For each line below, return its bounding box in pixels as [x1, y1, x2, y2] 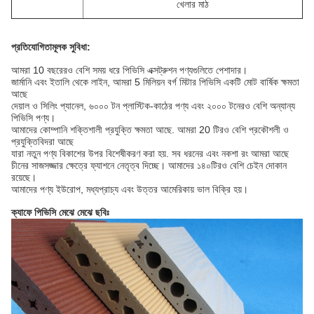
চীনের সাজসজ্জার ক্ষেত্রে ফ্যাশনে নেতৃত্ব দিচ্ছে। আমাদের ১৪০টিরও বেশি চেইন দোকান [11, 160, 287, 171]
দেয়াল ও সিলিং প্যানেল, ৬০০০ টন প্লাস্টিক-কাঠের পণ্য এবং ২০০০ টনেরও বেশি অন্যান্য [11, 100, 295, 111]
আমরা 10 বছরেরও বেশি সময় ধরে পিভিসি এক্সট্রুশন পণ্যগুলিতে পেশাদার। [11, 64, 247, 76]
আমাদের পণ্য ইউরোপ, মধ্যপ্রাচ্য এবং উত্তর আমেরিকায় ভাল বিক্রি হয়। [11, 184, 248, 195]
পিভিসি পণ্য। [11, 112, 55, 123]
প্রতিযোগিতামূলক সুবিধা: [11, 41, 90, 53]
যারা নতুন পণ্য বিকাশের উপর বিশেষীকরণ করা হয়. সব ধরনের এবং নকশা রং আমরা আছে [11, 148, 289, 159]
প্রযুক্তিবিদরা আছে [11, 136, 74, 147]
